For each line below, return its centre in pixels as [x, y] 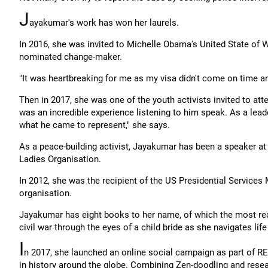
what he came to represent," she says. [95, 125]
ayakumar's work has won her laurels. [104, 23]
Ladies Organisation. [60, 159]
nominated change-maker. [71, 57]
